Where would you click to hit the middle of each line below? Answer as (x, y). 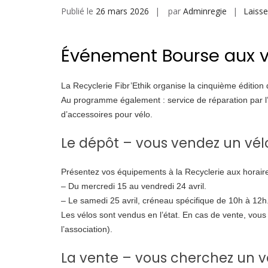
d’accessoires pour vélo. (107, 115)
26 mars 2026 (122, 11)
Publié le (78, 11)
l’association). (87, 229)
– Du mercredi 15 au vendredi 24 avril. (134, 186)
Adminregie (205, 11)
